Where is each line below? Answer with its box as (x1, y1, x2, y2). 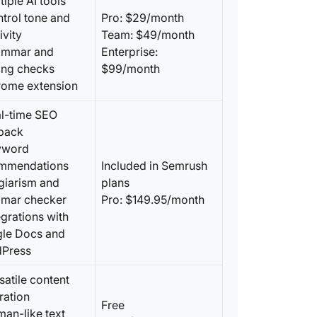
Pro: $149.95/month (101, 192, 204, 207)
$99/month (101, 62, 160, 76)
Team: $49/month (101, 28, 195, 42)
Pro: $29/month (101, 11, 184, 25)
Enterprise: (101, 45, 158, 59)
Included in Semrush (101, 158, 207, 173)
